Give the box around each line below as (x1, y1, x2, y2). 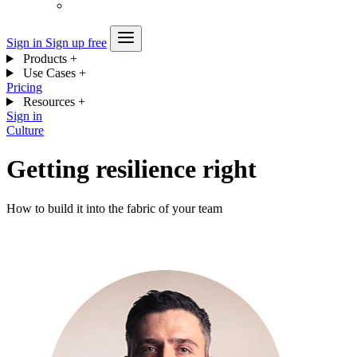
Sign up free (45, 36, 107, 49)
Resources (19, 95, 78, 108)
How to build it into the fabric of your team (6, 201, 222, 215)
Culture (6, 124, 44, 137)
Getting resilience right (6, 155, 257, 184)
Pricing (6, 80, 42, 94)
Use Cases (19, 66, 79, 80)
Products (19, 52, 70, 65)
